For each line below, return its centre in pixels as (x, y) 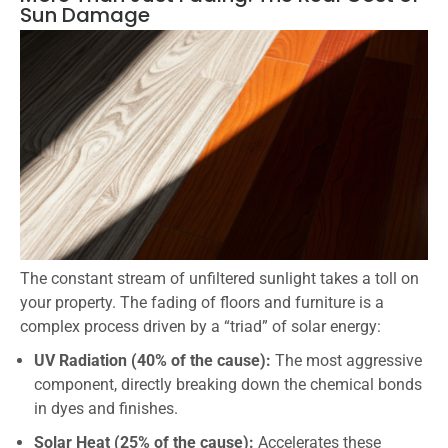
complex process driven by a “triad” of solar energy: (200, 326)
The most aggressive (346, 360)
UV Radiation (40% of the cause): (152, 360)
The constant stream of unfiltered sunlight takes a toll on (219, 278)
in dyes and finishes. (106, 408)
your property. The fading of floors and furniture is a (202, 302)
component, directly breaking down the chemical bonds (228, 384)
